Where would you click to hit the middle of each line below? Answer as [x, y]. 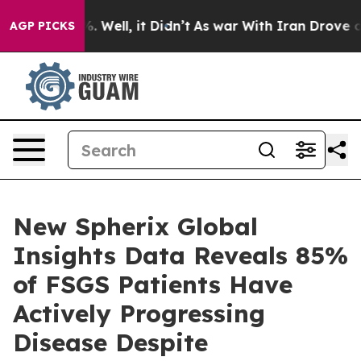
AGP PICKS [42, 26]
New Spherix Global [135, 226]
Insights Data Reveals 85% [180, 255]
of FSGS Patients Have [153, 284]
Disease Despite [110, 342]
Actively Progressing [139, 313]
